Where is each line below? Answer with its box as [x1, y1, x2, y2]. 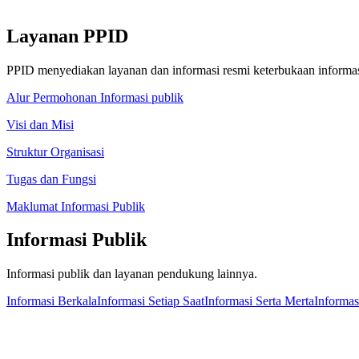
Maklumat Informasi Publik [6, 199, 145, 213]
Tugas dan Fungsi [6, 171, 96, 186]
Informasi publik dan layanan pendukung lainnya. [6, 267, 257, 281]
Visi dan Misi [6, 117, 74, 131]
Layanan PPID [6, 25, 128, 46]
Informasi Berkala [6, 294, 97, 309]
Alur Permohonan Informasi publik [6, 90, 184, 104]
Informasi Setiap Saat [97, 294, 204, 309]
